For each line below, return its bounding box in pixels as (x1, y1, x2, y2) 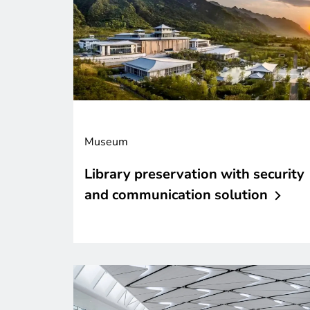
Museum (84, 134, 128, 149)
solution (215, 185, 268, 204)
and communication (84, 185, 211, 204)
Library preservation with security (84, 164, 304, 183)
